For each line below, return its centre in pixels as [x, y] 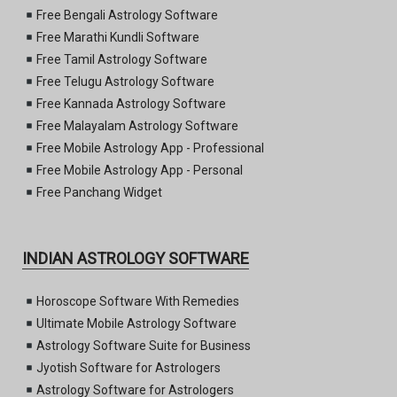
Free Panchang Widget [99, 193]
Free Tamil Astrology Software [121, 60]
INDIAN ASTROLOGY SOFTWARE [136, 259]
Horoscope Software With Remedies [137, 302]
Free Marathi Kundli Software [117, 38]
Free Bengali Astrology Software [127, 16]
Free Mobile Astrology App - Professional [150, 148]
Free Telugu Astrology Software [125, 82]
